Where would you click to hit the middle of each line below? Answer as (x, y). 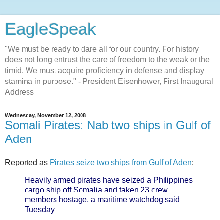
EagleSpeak (51, 29)
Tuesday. (40, 209)
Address (19, 92)
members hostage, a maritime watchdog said (102, 199)
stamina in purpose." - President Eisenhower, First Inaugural (109, 81)
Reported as (27, 162)
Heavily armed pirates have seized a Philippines (109, 180)
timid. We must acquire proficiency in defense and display (105, 70)
